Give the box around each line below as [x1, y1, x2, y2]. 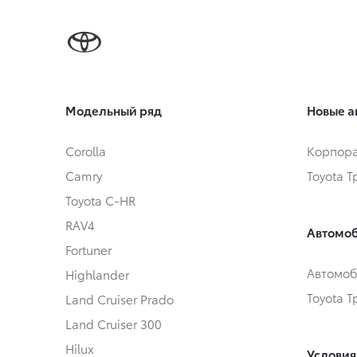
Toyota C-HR [65, 191, 135, 209]
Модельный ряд [65, 101, 162, 119]
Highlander [65, 265, 129, 283]
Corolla [65, 142, 106, 159]
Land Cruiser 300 [65, 315, 162, 332]
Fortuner [65, 241, 112, 258]
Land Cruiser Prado [65, 290, 174, 308]
